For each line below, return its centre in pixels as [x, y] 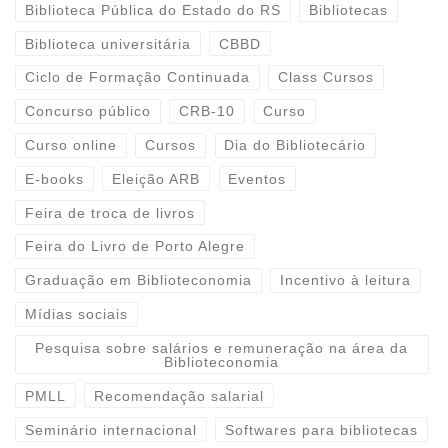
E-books [54, 178]
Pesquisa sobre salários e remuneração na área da [222, 347]
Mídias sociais [76, 314]
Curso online [70, 145]
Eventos [257, 178]
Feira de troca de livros [109, 212]
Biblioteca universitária [107, 43]
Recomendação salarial [179, 395]
